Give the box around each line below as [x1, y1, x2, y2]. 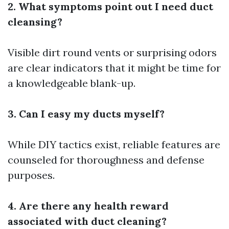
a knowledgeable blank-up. [8, 77, 135, 89]
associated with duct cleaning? [8, 215, 167, 227]
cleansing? [8, 15, 62, 28]
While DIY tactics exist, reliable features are [8, 138, 220, 151]
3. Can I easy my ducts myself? [8, 107, 165, 120]
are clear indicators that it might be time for [8, 61, 221, 74]
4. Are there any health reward [8, 199, 169, 212]
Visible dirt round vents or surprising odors [8, 46, 217, 59]
